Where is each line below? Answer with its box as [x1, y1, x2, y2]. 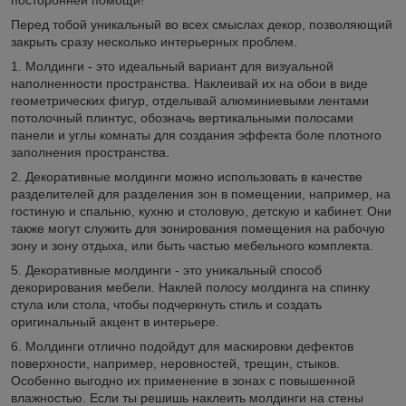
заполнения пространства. [11, 144, 169, 159]
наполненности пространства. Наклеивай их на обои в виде [11, 75, 368, 91]
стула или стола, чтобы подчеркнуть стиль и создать [11, 296, 322, 312]
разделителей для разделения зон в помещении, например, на [11, 186, 391, 201]
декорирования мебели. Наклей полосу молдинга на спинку [11, 279, 370, 295]
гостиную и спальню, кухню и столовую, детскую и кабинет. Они [11, 203, 391, 218]
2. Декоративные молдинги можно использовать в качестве [11, 169, 362, 184]
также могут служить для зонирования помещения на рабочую [11, 220, 385, 236]
